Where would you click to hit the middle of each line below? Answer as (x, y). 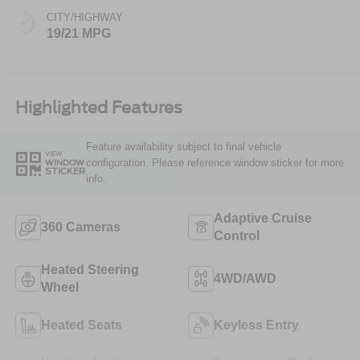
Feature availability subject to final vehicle (183, 146)
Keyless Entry (256, 325)
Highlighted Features (98, 107)
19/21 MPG (78, 34)
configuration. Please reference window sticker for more (215, 162)
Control (237, 235)
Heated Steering (90, 269)
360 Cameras (80, 227)
